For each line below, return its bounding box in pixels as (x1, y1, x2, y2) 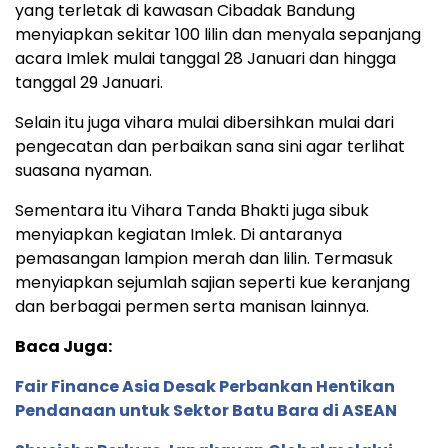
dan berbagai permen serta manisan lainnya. (15, 294, 369, 318)
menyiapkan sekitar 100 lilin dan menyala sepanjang (15, 22, 421, 46)
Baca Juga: (15, 334, 112, 358)
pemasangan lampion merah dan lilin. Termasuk (15, 246, 393, 270)
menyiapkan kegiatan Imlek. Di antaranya (15, 222, 342, 246)
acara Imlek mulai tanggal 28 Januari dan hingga (15, 46, 396, 70)
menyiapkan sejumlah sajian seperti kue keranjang (15, 270, 410, 294)
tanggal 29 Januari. (15, 70, 163, 94)
